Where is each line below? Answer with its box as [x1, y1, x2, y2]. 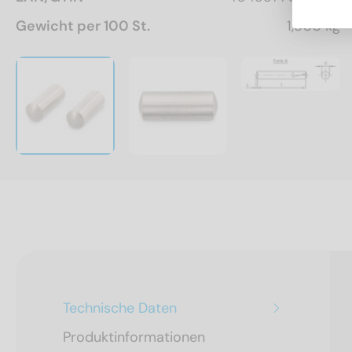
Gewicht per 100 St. [16, 16, 150, 35]
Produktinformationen [63, 328, 205, 347]
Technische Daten [63, 299, 177, 318]
